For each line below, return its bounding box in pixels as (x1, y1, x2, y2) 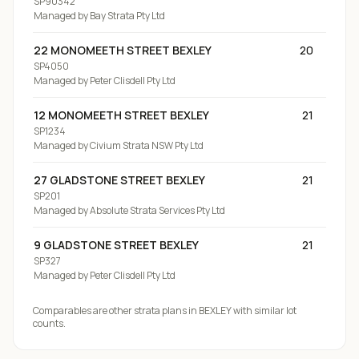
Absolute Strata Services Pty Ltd (90, 204, 225, 217)
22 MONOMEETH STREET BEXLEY (34, 42, 212, 58)
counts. (33, 317, 66, 330)
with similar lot (232, 304, 296, 317)
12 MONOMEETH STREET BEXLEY (34, 107, 209, 123)
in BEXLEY (187, 304, 232, 317)
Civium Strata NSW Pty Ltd (90, 139, 204, 152)
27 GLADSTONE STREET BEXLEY (34, 172, 205, 188)
